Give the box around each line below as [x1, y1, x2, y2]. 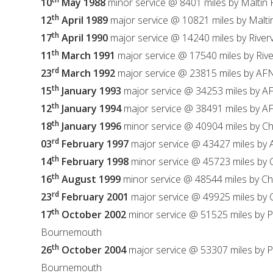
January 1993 [59, 84, 122, 97]
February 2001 [59, 190, 129, 204]
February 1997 [59, 137, 129, 151]
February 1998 [59, 155, 129, 168]
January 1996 [59, 119, 122, 133]
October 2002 [59, 208, 127, 221]
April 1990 [59, 31, 108, 44]
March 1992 [59, 66, 116, 80]
